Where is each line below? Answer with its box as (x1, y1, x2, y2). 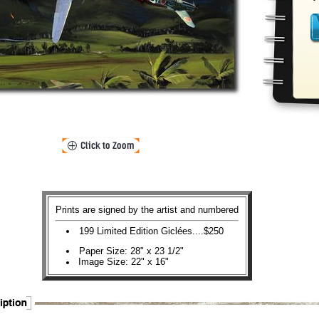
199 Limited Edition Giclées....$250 (79, 226, 224, 236)
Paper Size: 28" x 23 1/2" (79, 246, 184, 256)
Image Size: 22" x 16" (78, 256, 169, 267)
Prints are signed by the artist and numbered (56, 204, 239, 215)
